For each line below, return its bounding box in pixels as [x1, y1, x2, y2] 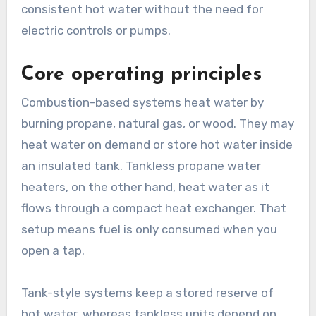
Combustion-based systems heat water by [20, 95, 264, 110]
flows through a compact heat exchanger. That [20, 201, 286, 216]
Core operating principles [20, 64, 262, 85]
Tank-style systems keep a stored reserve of [20, 286, 274, 300]
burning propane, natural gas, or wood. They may [20, 116, 294, 131]
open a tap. [20, 243, 85, 258]
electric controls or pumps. [20, 23, 171, 37]
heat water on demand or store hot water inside [20, 138, 293, 152]
